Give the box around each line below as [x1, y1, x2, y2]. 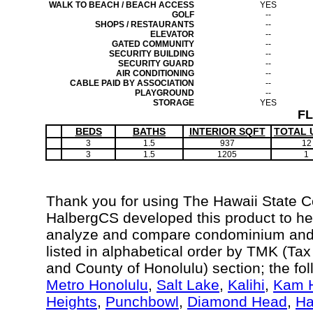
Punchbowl [105, 293, 179, 310]
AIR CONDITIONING [116, 68, 194, 78]
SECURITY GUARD [118, 59, 194, 68]
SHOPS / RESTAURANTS [95, 20, 194, 29]
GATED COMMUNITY [112, 39, 194, 49]
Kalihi [228, 277, 265, 293]
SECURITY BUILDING [109, 49, 194, 59]
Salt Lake [156, 277, 219, 293]
